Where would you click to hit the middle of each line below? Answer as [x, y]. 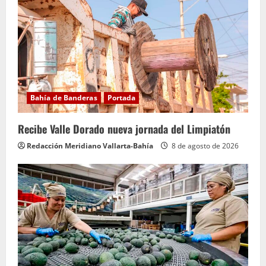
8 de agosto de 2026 [204, 145]
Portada [121, 97]
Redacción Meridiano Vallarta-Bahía [90, 145]
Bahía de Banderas [64, 97]
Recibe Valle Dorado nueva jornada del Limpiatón [124, 129]
